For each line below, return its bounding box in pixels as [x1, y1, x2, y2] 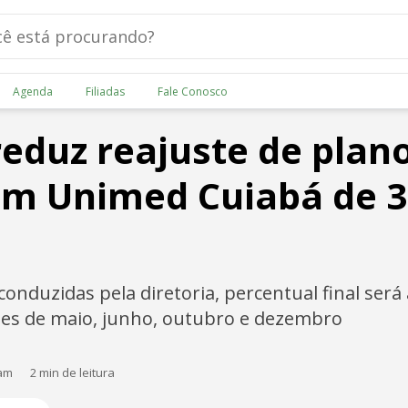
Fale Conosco [157, 83, 228, 99]
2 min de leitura [30, 364, 115, 381]
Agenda [12, 83, 53, 99]
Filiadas [85, 83, 125, 99]
